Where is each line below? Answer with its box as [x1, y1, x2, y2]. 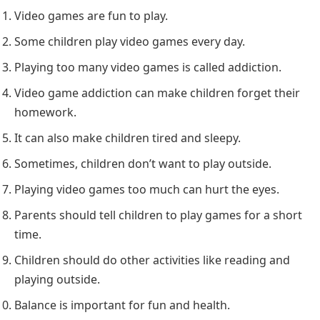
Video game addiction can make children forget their [14, 84, 300, 101]
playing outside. [14, 271, 100, 287]
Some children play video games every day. [14, 33, 245, 49]
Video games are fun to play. [14, 7, 168, 24]
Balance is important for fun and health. [14, 296, 230, 313]
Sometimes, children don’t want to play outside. [14, 155, 271, 171]
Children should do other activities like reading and [14, 251, 290, 268]
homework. [14, 104, 76, 120]
